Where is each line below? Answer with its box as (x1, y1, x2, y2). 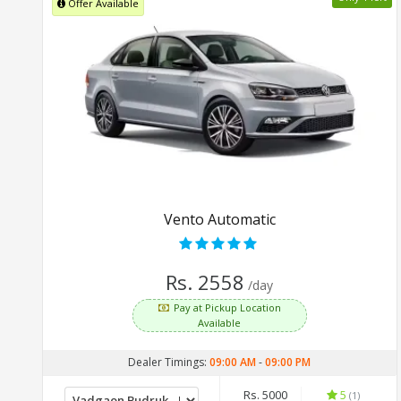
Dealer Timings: (128, 354, 210, 370)
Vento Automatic (163, 209, 276, 229)
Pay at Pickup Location (173, 300, 281, 314)
